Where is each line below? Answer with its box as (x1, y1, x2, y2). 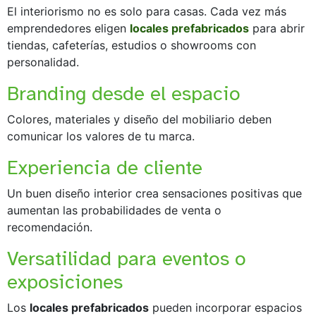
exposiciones (7, 269, 123, 294)
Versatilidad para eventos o (7, 245, 246, 271)
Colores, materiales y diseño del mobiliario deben (7, 111, 272, 126)
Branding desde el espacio (7, 80, 241, 106)
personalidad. (7, 54, 79, 69)
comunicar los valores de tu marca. (7, 128, 195, 143)
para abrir (249, 20, 305, 35)
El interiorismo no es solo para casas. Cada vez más (7, 4, 286, 18)
